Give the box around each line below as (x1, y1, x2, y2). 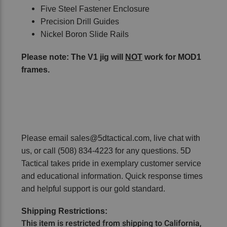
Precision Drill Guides (40, 17, 119, 26)
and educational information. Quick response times (21, 171, 203, 180)
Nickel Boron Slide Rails (40, 29, 129, 39)
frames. (21, 65, 50, 74)
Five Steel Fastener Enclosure (40, 4, 149, 13)
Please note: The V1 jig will (21, 52, 125, 61)
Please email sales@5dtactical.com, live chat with (21, 133, 200, 142)
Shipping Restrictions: (21, 206, 107, 215)
